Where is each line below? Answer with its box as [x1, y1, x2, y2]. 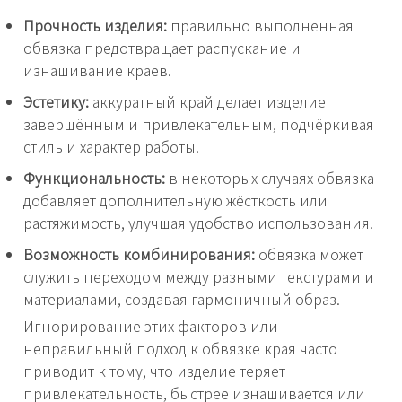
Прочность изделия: [23, 14, 167, 37]
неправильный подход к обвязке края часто [23, 337, 337, 360]
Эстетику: [23, 91, 89, 113]
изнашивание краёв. [23, 59, 171, 82]
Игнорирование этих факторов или [23, 315, 278, 337]
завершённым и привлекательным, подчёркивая [23, 113, 374, 135]
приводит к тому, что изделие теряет [23, 360, 285, 382]
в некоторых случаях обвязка [165, 167, 374, 189]
